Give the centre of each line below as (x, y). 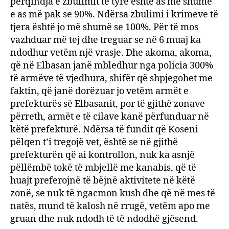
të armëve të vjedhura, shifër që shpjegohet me (111, 78)
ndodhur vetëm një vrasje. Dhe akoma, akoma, (111, 53)
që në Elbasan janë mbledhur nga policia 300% (112, 66)
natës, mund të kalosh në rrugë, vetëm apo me (110, 206)
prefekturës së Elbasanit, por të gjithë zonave (108, 104)
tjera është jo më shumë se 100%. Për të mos (104, 27)
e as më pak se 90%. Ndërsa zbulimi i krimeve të (114, 15)
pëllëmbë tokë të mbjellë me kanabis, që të (103, 168)
